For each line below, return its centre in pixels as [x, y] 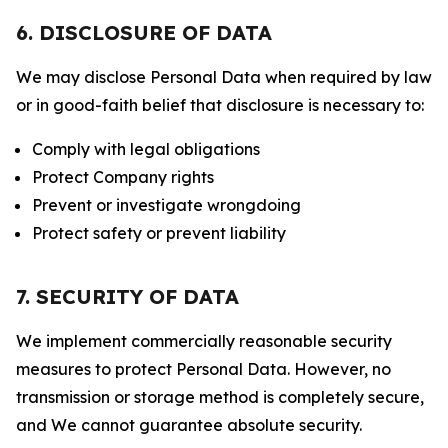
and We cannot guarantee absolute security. [189, 425]
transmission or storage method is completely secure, [220, 397]
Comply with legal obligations [146, 149]
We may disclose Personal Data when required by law [224, 77]
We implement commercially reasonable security [204, 341]
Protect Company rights [123, 177]
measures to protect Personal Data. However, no [203, 369]
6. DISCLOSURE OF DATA [144, 32]
